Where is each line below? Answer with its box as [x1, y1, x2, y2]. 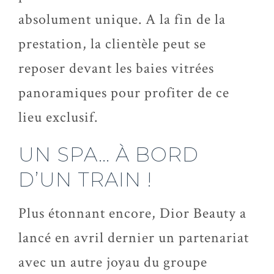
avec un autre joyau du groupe [18, 253, 207, 272]
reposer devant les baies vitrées [18, 59, 214, 78]
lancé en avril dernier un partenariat [18, 228, 249, 247]
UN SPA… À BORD [18, 143, 199, 166]
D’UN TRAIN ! [18, 168, 152, 191]
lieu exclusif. [18, 108, 98, 127]
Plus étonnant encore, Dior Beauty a [18, 204, 246, 223]
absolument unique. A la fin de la [18, 10, 226, 29]
